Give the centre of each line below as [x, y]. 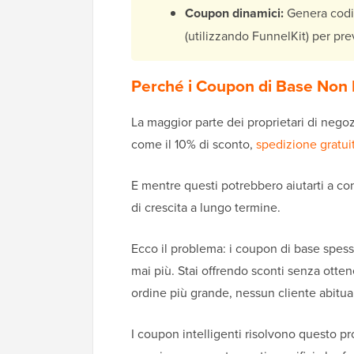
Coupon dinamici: [234, 13]
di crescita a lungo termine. [206, 207]
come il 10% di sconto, [194, 144]
